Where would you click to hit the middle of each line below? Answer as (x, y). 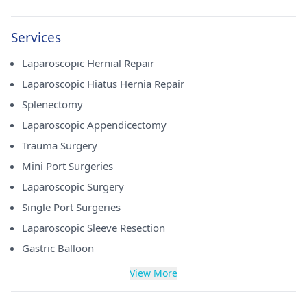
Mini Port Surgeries (67, 166)
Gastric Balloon (58, 248)
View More (153, 273)
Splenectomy (52, 104)
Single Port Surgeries (71, 207)
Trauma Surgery (60, 145)
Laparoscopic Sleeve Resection (94, 228)
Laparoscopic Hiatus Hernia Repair (103, 84)
